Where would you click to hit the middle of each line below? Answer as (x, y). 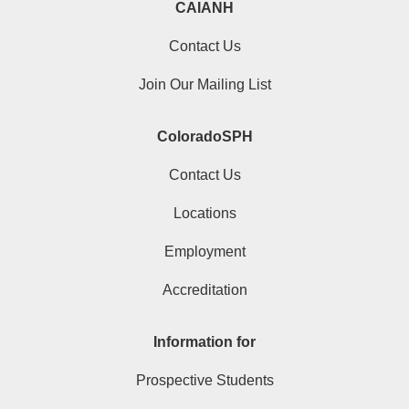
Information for (204, 342)
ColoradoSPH (204, 136)
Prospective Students (204, 380)
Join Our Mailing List (204, 84)
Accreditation (204, 290)
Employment (204, 252)
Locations (204, 213)
